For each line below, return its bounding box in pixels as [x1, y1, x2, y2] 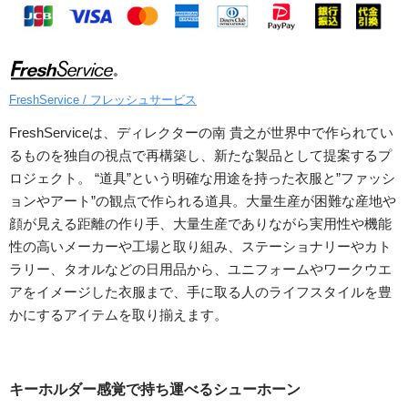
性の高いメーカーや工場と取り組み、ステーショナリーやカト [9, 238, 392, 254]
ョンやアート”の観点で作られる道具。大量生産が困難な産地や [9, 192, 396, 209]
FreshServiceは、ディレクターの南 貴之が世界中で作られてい [9, 124, 393, 140]
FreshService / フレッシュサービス [9, 92, 197, 107]
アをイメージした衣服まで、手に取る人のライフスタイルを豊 [9, 283, 392, 300]
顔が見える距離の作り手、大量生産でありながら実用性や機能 [9, 215, 392, 231]
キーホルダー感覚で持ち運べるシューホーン [9, 382, 301, 398]
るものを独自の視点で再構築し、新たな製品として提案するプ [9, 147, 392, 163]
